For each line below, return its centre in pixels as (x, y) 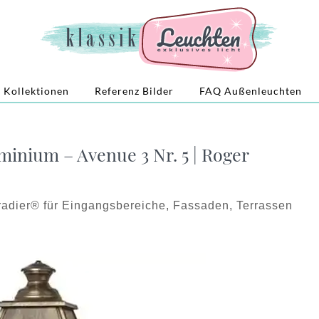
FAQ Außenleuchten (251, 90)
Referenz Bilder (134, 90)
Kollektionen (36, 90)
